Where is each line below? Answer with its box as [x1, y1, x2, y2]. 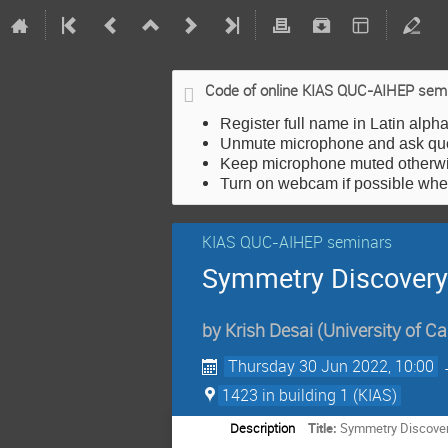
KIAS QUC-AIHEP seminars [202, 231, 392, 253]
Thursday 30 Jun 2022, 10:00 [228, 355, 435, 378]
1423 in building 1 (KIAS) [222, 384, 397, 407]
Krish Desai [225, 319, 313, 343]
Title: [308, 419, 338, 438]
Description [230, 419, 295, 438]
